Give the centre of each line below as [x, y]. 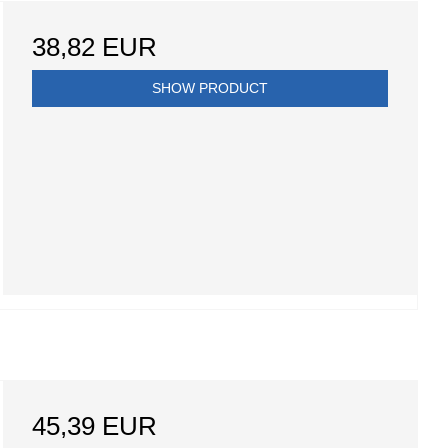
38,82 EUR [94, 47]
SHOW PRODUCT [209, 88]
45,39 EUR [94, 426]
